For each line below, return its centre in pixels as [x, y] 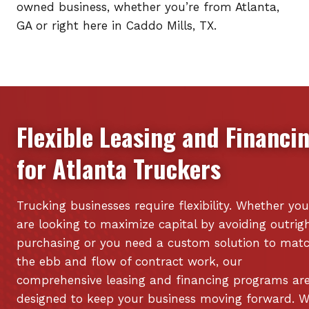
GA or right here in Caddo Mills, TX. [117, 25]
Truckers [174, 168]
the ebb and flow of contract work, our [129, 261]
